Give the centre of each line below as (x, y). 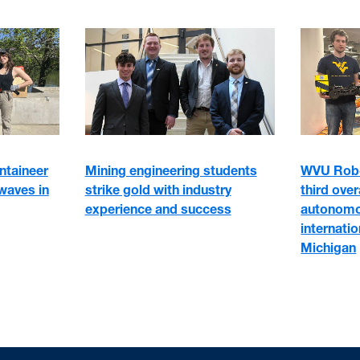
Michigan (329, 248)
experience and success (158, 209)
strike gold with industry (158, 190)
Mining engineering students (171, 171)
